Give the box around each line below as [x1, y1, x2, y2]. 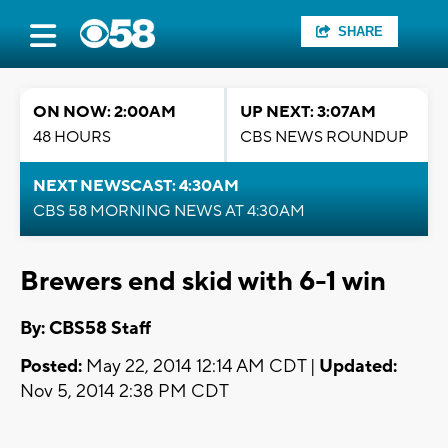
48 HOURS [33, 127, 111, 147]
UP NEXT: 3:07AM [240, 102, 376, 122]
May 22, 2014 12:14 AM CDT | [82, 355, 319, 379]
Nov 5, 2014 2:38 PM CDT [20, 380, 229, 404]
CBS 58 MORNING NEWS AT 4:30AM [33, 201, 305, 221]
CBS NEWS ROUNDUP [240, 127, 408, 147]
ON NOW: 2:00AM [33, 102, 176, 122]
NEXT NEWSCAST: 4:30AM [33, 176, 239, 196]
